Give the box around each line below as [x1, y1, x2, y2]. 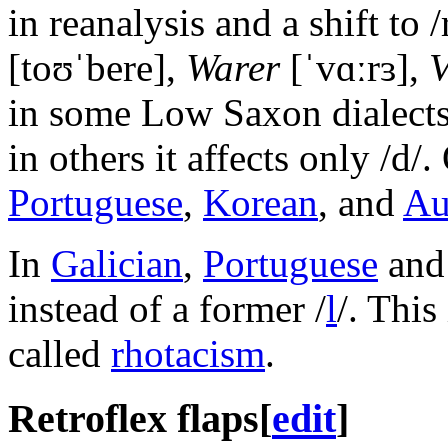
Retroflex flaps [8, 395, 259, 441]
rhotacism [111, 331, 265, 375]
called [8, 331, 111, 375]
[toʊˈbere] [8, 45, 166, 89]
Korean [203, 180, 318, 224]
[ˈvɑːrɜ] [290, 45, 409, 89]
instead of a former [8, 286, 315, 330]
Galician [51, 241, 183, 285]
